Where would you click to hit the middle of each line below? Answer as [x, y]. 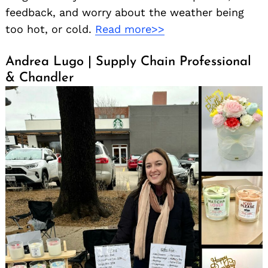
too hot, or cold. [50, 29]
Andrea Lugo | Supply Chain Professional [128, 62]
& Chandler [39, 78]
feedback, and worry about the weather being [125, 13]
